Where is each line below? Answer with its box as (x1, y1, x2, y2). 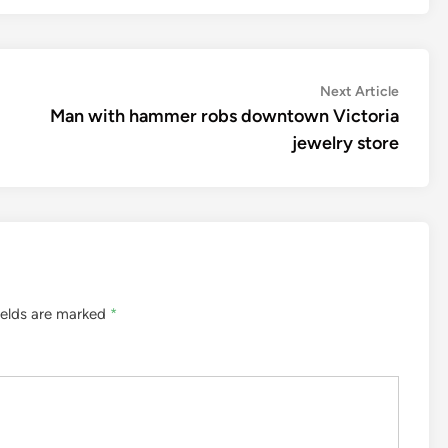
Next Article (320, 82, 399, 100)
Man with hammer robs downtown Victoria (50, 104, 399, 127)
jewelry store (292, 131, 399, 154)
